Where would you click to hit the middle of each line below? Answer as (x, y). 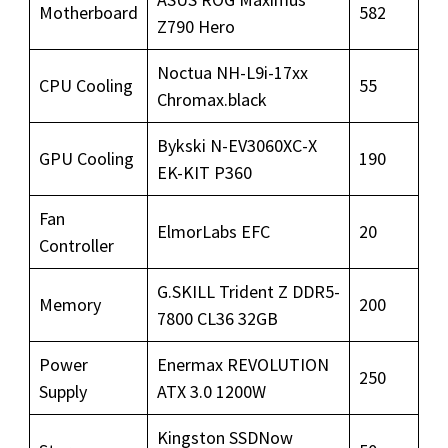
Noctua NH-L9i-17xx (232, 73)
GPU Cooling (86, 159)
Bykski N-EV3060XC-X (237, 146)
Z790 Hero (196, 27)
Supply (63, 392)
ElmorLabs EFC (213, 232)
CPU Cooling (86, 86)
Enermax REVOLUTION (243, 365)
